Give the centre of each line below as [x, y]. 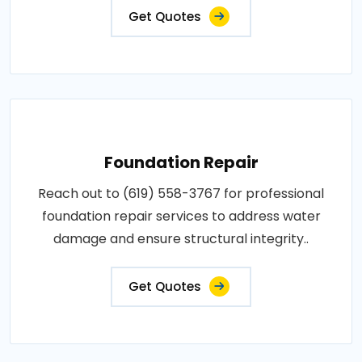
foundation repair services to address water [181, 216]
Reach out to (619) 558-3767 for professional [181, 193]
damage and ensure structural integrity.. [181, 238]
